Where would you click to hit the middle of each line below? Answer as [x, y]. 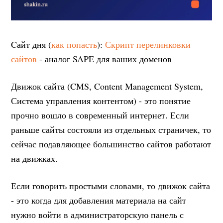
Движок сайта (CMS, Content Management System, [107, 86]
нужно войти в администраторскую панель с [98, 214]
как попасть [74, 44]
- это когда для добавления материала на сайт [99, 200]
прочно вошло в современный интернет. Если [100, 115]
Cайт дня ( [31, 44]
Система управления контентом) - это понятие [101, 100]
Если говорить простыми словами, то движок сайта [111, 185]
